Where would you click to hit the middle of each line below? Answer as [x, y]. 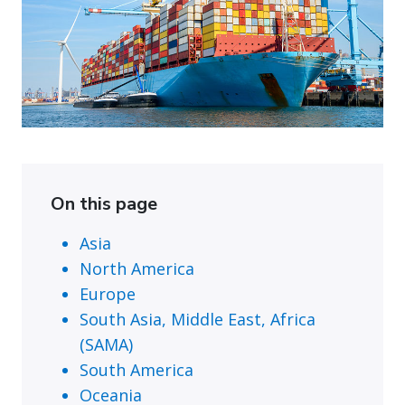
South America [137, 369]
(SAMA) [106, 344]
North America [137, 268]
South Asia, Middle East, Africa [198, 319]
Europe [108, 293]
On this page [104, 203]
